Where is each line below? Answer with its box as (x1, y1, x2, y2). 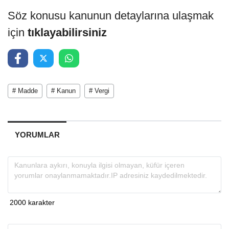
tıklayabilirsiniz (28, 26, 107, 39)
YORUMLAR (14, 130, 60, 139)
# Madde (12, 86, 38, 95)
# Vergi (89, 86, 109, 95)
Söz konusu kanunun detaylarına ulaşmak (8, 9, 214, 22)
